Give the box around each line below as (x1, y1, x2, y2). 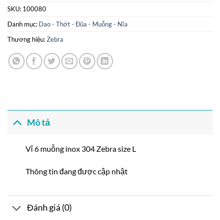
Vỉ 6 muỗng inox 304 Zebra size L (25, 144, 136, 154)
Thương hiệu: (7, 35, 47, 44)
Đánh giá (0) (27, 202, 72, 213)
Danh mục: (7, 20, 39, 28)
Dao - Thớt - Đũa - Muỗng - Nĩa (39, 20, 128, 28)
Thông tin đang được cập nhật (25, 166, 128, 176)
